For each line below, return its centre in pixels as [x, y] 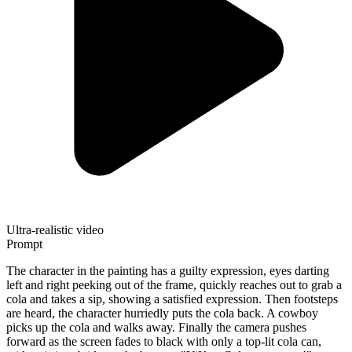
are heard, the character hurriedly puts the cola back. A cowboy [162, 313]
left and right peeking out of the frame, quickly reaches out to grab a [174, 284]
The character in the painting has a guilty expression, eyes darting [168, 270]
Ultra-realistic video [55, 229]
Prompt [24, 244]
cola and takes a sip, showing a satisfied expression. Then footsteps [172, 299]
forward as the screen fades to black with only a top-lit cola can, [164, 341]
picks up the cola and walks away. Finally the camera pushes [156, 327]
